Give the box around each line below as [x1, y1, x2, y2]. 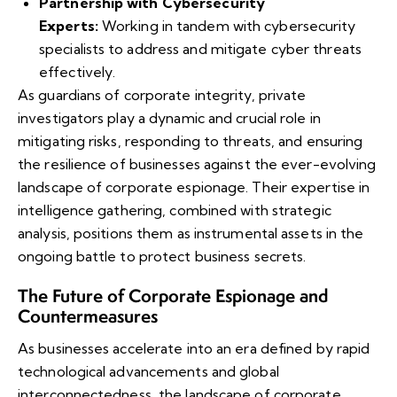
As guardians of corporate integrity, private [18, 86, 307, 105]
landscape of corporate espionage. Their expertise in [18, 178, 370, 197]
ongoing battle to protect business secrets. [18, 247, 307, 266]
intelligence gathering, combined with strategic [18, 201, 331, 220]
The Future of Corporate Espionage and [18, 284, 328, 308]
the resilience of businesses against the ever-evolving [18, 155, 377, 174]
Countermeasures [18, 304, 158, 329]
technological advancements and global [18, 362, 279, 381]
